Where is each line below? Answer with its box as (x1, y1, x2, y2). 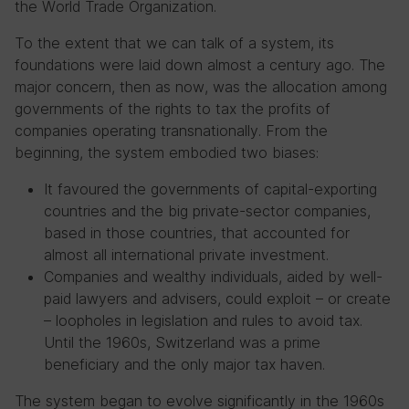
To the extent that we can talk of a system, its (15, 34, 334, 52)
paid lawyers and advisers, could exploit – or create (44, 289, 391, 308)
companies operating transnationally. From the (15, 121, 328, 140)
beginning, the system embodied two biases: (15, 143, 319, 162)
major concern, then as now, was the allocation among (15, 78, 387, 96)
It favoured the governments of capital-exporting (44, 180, 377, 198)
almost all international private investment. (44, 246, 329, 264)
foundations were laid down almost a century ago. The (15, 56, 385, 74)
